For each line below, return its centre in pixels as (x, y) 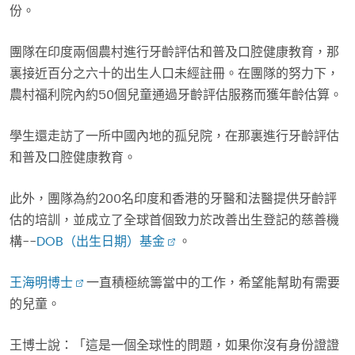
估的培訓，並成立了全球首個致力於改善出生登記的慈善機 (174, 221)
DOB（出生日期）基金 (101, 242)
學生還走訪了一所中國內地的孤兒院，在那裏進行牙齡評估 (174, 137)
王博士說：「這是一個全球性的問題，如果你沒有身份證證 (174, 346)
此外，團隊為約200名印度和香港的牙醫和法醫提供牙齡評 (173, 199)
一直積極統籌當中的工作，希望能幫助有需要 (213, 283)
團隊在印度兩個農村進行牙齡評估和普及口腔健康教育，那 (174, 53)
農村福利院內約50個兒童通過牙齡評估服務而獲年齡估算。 (176, 95)
